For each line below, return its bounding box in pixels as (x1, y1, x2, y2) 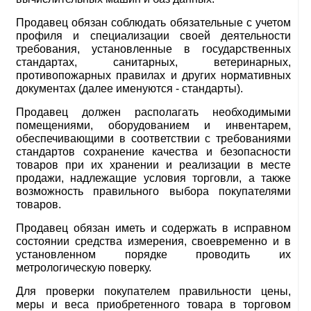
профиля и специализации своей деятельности (16, 30, 291, 42)
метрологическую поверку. (16, 262, 151, 274)
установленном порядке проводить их (16, 249, 291, 260)
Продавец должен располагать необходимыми (16, 106, 291, 118)
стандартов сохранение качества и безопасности (16, 146, 291, 158)
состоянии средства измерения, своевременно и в (16, 235, 291, 247)
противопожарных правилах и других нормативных (16, 69, 291, 81)
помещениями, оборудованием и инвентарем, (16, 119, 291, 131)
